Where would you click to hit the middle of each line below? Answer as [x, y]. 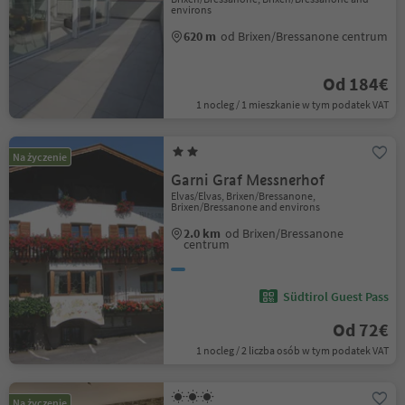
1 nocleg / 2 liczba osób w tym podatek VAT [292, 350]
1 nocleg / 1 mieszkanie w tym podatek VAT [292, 104]
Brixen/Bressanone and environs [246, 207]
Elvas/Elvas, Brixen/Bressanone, [244, 196]
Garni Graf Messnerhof [248, 180]
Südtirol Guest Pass [335, 297]
